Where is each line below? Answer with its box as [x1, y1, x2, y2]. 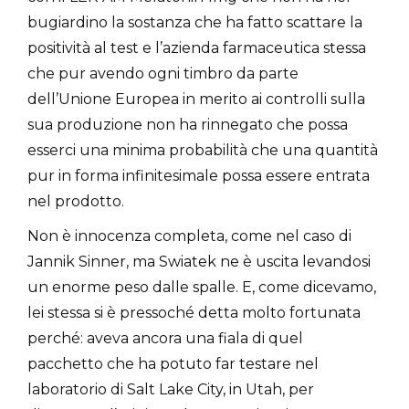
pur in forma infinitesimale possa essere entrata [27, 166, 370, 184]
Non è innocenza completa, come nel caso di [27, 226, 351, 245]
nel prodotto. [27, 192, 124, 210]
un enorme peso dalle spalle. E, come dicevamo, [27, 278, 376, 296]
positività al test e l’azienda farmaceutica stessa [27, 38, 366, 57]
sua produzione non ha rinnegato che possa [27, 115, 348, 133]
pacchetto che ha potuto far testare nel [27, 354, 319, 372]
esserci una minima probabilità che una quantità [27, 141, 378, 159]
